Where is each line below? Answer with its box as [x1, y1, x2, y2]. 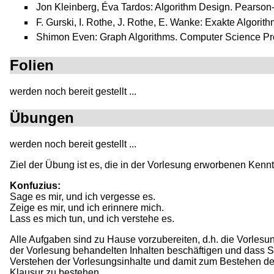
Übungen [10, 109, 74, 126]
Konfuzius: [10, 180, 61, 191]
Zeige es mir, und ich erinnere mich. [10, 202, 164, 213]
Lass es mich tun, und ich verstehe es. [10, 213, 174, 224]
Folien [10, 57, 54, 74]
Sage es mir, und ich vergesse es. [10, 191, 155, 202]
